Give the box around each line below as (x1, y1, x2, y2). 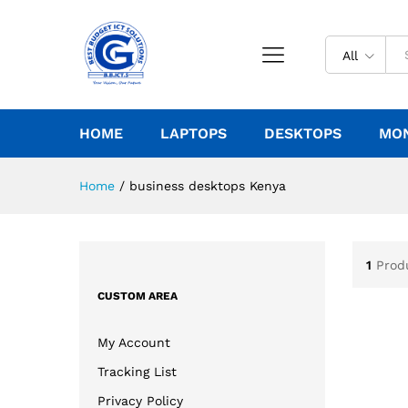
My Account (97, 334, 170, 350)
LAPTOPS (160, 125, 227, 142)
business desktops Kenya (129, 178, 286, 193)
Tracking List (97, 363, 177, 379)
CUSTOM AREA (97, 289, 178, 302)
